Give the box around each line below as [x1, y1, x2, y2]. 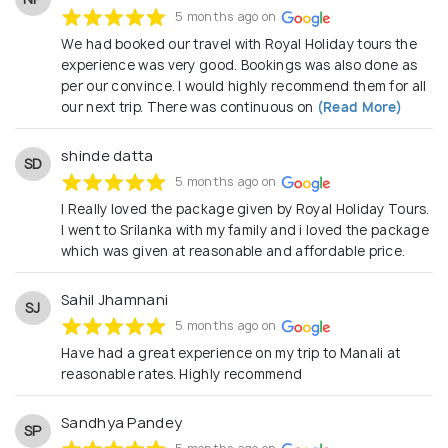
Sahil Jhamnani [61, 289, 169, 309]
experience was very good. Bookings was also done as [61, 55, 418, 74]
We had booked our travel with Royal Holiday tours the [61, 34, 417, 53]
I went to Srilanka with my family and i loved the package [61, 220, 430, 239]
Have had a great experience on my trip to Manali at [61, 343, 401, 362]
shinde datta [61, 145, 154, 165]
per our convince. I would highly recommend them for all [61, 76, 427, 95]
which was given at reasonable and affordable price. [61, 241, 406, 260]
